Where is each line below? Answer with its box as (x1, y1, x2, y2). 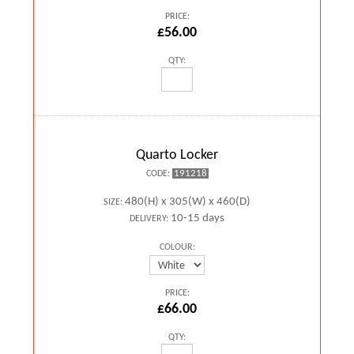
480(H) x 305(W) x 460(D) (122, 195, 250, 208)
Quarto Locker (136, 147, 218, 163)
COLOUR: (159, 242, 195, 252)
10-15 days (168, 212, 224, 224)
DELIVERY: (130, 213, 168, 224)
